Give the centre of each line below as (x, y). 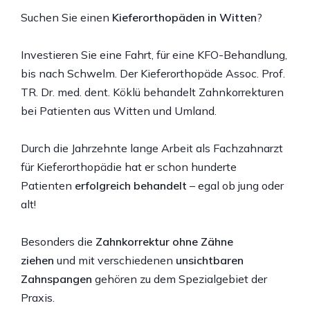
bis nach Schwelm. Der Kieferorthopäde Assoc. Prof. (153, 73)
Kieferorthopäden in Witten (184, 17)
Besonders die (58, 241)
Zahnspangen (56, 279)
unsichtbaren (210, 260)
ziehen (37, 260)
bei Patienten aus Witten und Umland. (119, 110)
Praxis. (38, 297)
